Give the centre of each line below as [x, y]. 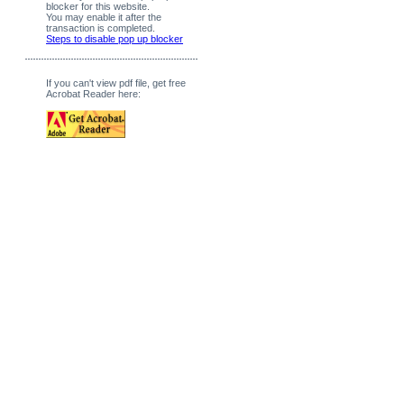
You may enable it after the [104, 17]
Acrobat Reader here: [93, 94]
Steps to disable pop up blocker [115, 39]
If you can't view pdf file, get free [116, 83]
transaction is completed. [101, 28]
